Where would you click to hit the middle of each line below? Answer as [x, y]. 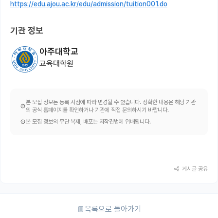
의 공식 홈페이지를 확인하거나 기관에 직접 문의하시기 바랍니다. [97, 110]
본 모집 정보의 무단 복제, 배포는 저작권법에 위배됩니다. [88, 122]
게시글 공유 [195, 169]
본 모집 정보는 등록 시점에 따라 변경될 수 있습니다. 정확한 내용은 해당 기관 [111, 102]
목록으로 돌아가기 [113, 209]
